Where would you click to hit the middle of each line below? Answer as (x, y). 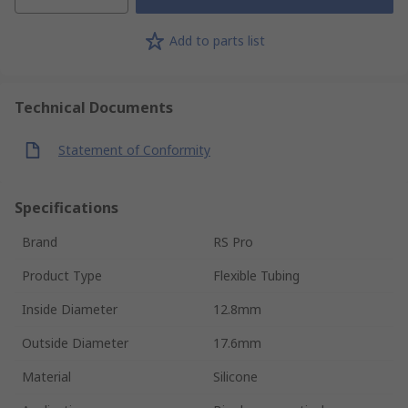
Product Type (62, 275)
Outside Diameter (75, 342)
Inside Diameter (70, 309)
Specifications (66, 207)
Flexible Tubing (256, 275)
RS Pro (233, 241)
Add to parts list (217, 41)
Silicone (235, 376)
